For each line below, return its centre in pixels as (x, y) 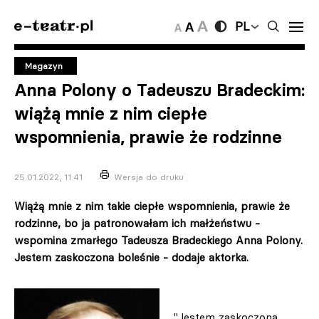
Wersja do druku (149, 177)
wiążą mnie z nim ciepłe (111, 114)
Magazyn (44, 66)
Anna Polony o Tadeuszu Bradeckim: (159, 90)
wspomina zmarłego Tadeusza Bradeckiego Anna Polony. (158, 240)
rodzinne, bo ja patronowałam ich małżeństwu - (137, 223)
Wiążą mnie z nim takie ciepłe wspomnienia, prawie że (152, 206)
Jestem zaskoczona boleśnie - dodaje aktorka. (131, 257)
